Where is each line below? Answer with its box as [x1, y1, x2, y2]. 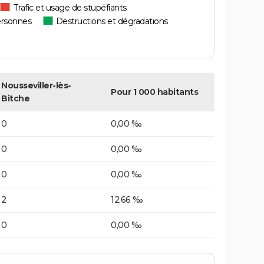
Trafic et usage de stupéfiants [12, 2, 127, 14]
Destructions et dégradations [55, 16, 168, 27]
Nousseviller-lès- [1, 80, 71, 91]
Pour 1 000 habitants [111, 87, 198, 98]
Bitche [1, 93, 29, 104]
